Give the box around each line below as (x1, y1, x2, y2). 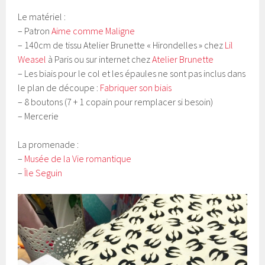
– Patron (18, 24, 52, 37)
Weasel (18, 53, 47, 65)
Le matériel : (18, 10, 66, 22)
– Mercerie (18, 109, 59, 122)
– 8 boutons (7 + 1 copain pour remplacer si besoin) (18, 95, 214, 108)
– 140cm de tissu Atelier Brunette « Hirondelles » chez (18, 38, 225, 51)
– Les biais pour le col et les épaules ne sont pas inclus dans (18, 67, 246, 79)
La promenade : (18, 138, 79, 150)
